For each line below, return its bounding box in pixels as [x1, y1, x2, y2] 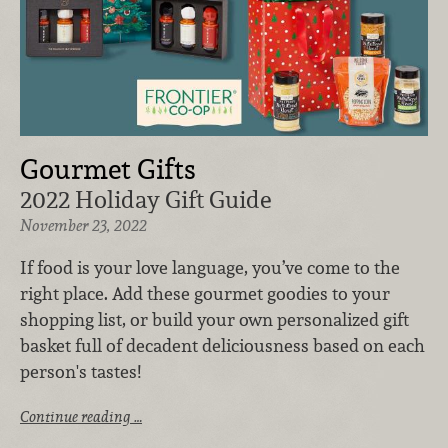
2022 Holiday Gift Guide [20, 184, 271, 216]
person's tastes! [20, 359, 141, 383]
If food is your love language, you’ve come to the [20, 255, 400, 279]
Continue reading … [20, 406, 142, 426]
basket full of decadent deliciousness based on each [20, 333, 425, 357]
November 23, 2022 [20, 215, 147, 237]
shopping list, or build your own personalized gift [20, 307, 409, 331]
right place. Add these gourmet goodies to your [20, 281, 390, 305]
